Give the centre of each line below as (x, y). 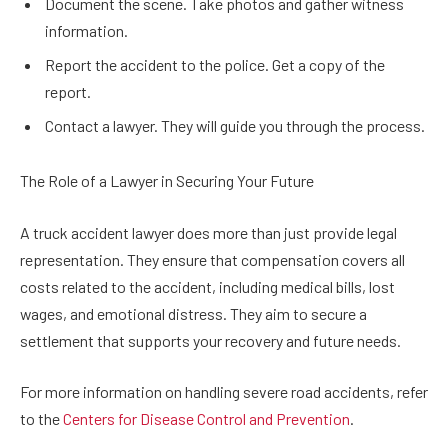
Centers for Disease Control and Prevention (206, 419)
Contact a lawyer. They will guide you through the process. (235, 125)
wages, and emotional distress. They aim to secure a (193, 313)
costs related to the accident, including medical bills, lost (207, 286)
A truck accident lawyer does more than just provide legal (208, 232)
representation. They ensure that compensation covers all (212, 259)
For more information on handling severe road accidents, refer (224, 392)
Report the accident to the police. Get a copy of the (215, 64)
